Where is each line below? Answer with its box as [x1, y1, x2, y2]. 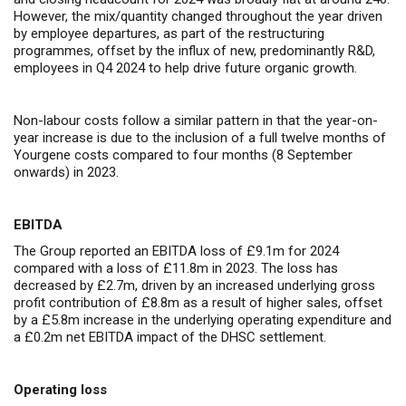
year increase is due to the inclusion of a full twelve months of [14, 130, 386, 146]
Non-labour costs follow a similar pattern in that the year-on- [14, 112, 378, 129]
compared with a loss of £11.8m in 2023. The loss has [14, 260, 338, 276]
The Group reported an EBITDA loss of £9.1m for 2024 [14, 243, 339, 259]
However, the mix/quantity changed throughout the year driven [14, 8, 382, 24]
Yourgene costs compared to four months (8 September [14, 147, 353, 163]
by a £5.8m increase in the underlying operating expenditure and [14, 312, 391, 328]
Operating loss [14, 382, 107, 398]
